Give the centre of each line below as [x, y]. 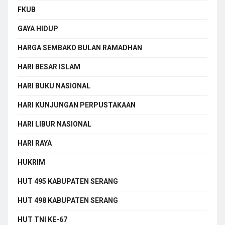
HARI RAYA [35, 143]
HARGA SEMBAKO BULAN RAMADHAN [80, 47]
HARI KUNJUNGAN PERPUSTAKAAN [77, 105]
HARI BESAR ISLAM [49, 67]
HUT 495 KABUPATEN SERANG [68, 181]
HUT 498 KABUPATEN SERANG [68, 200]
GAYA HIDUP [38, 28]
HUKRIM [31, 162]
